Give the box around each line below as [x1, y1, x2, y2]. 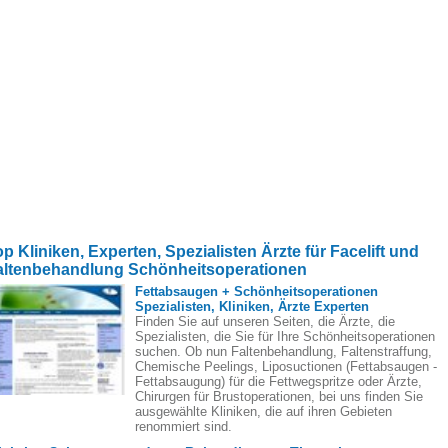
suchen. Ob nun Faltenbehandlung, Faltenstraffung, [135, 344, 432, 359]
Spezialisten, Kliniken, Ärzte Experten [135, 299, 369, 314]
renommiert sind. [135, 419, 232, 434]
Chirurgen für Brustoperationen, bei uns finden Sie [135, 389, 423, 404]
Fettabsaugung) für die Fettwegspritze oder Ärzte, [135, 374, 422, 389]
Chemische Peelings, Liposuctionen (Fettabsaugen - [135, 359, 437, 374]
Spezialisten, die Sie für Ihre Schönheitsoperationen [135, 329, 435, 344]
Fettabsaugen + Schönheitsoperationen [135, 284, 378, 299]
